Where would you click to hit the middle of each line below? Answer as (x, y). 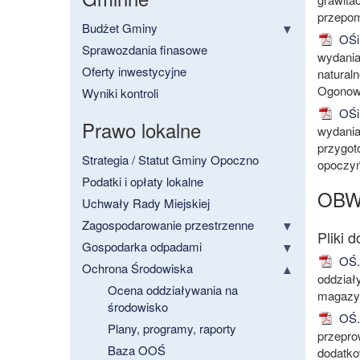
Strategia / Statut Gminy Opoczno (170, 160)
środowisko (138, 307)
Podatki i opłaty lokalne (143, 182)
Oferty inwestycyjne (134, 72)
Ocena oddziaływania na (173, 290)
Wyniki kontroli (120, 93)
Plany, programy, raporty (172, 329)
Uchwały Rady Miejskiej (146, 203)
